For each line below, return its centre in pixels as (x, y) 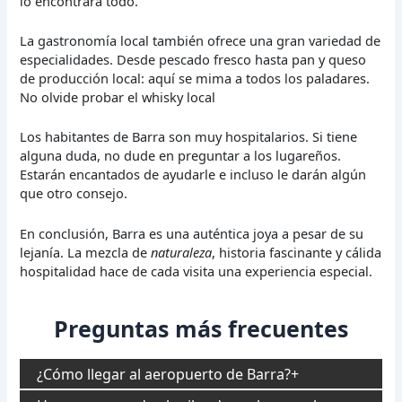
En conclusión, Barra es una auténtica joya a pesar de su (192, 233)
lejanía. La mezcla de (86, 252)
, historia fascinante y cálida (297, 252)
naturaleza (182, 252)
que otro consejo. (74, 193)
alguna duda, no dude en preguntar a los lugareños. (181, 156)
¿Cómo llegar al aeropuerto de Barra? (164, 374)
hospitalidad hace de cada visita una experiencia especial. (197, 271)
